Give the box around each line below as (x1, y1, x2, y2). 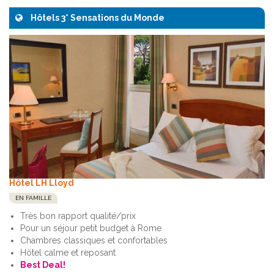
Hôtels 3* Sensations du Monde (29, 13, 165, 23)
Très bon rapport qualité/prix (20, 211, 136, 221)
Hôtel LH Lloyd (9, 178, 74, 188)
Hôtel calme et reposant (20, 248, 116, 258)
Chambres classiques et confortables (20, 235, 168, 246)
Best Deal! (20, 260, 65, 270)
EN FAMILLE (15, 194, 51, 202)
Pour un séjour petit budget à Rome (20, 223, 161, 234)
